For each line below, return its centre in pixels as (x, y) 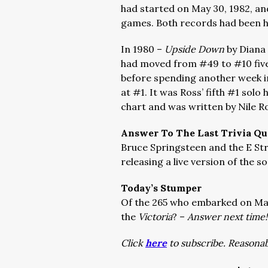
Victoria (155, 217)
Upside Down (196, 49)
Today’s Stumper (161, 188)
